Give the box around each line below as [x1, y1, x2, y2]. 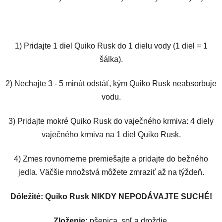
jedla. [18, 167, 38, 176]
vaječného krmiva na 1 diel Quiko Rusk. [41, 130, 181, 139]
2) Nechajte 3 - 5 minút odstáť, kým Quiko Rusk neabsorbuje [5, 79, 217, 88]
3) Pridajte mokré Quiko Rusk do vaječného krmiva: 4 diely [8, 116, 214, 125]
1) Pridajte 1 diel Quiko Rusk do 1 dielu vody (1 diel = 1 [14, 41, 208, 50]
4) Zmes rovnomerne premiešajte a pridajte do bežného [14, 154, 208, 163]
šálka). [99, 55, 123, 63]
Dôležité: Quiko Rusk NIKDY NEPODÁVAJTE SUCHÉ [10, 192, 210, 201]
